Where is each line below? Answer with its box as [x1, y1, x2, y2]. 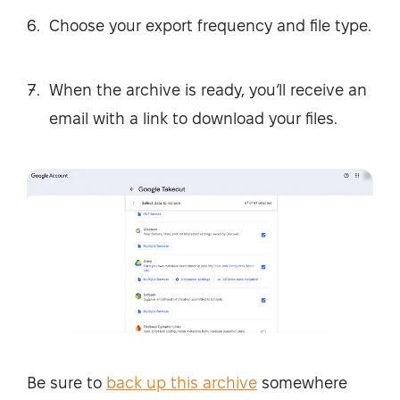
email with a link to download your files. [49, 109, 337, 127]
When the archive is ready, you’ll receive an [49, 80, 367, 98]
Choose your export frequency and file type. [49, 16, 371, 34]
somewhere [257, 374, 347, 392]
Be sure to [27, 374, 106, 392]
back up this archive [106, 374, 257, 392]
